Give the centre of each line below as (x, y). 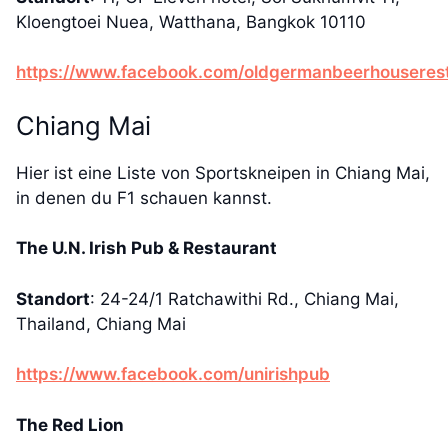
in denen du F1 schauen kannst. (144, 197)
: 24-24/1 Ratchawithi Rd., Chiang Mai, (244, 298)
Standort (53, 298)
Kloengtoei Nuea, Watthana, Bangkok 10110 (191, 21)
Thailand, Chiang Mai (101, 323)
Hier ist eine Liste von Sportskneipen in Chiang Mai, (223, 172)
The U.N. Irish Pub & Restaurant (146, 248)
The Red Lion (70, 424)
